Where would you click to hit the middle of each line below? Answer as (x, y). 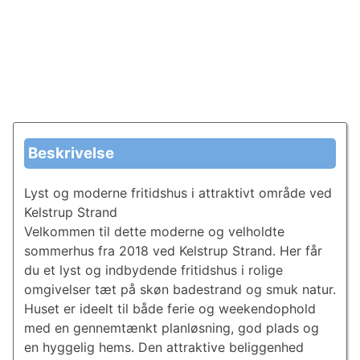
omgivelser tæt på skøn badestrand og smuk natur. (180, 290)
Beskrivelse (71, 153)
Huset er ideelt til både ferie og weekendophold (170, 309)
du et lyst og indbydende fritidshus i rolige (153, 270)
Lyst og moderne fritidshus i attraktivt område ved (178, 193)
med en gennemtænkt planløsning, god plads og (171, 328)
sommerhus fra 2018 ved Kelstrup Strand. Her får (173, 251)
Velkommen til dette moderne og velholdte (154, 232)
